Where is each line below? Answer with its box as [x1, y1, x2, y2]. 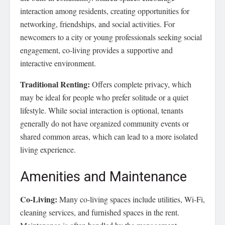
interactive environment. [20, 58, 96, 69]
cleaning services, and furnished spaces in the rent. [20, 206, 179, 217]
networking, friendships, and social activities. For [20, 19, 175, 30]
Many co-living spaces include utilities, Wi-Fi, [57, 193, 205, 204]
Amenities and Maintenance [20, 167, 187, 187]
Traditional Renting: [20, 78, 90, 90]
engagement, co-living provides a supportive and [20, 45, 173, 56]
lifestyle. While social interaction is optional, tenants [20, 105, 183, 116]
